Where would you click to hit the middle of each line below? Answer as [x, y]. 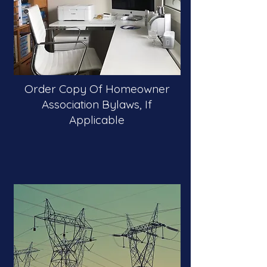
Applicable [97, 120]
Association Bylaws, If [97, 104]
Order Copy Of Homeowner [97, 89]
